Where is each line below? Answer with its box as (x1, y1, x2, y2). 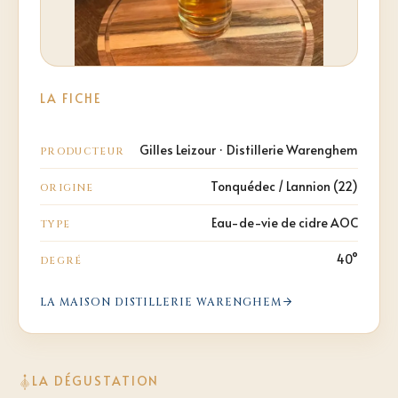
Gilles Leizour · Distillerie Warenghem (139, 140, 358, 158)
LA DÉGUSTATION (32, 371, 160, 389)
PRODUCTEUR (40, 144, 125, 158)
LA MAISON (40, 294, 115, 309)
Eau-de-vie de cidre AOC (211, 213, 358, 231)
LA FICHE (40, 89, 101, 107)
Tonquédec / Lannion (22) (211, 177, 358, 195)
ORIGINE (40, 180, 94, 195)
